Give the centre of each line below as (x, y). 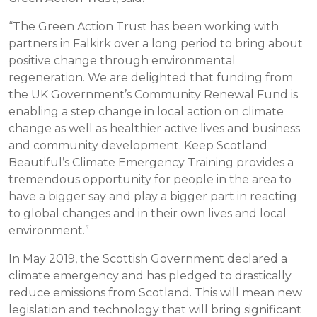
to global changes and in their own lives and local (148, 213)
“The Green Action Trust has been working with (144, 27)
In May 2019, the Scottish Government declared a (148, 259)
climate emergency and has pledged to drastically (150, 276)
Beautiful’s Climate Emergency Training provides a (151, 162)
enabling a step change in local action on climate (146, 111)
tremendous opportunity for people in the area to (150, 179)
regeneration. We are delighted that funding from (151, 77)
